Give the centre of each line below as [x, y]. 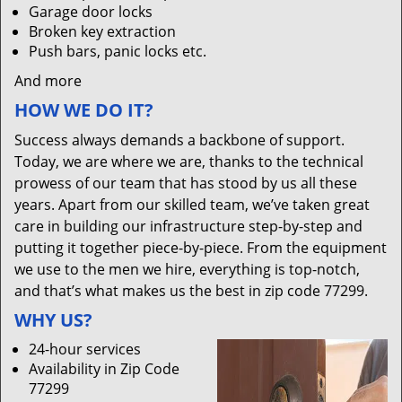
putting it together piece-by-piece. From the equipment [201, 248]
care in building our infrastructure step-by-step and [188, 226]
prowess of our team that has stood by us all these [186, 183]
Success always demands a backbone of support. [179, 140]
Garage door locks [91, 12]
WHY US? [53, 320]
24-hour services [85, 349]
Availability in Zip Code [104, 369]
